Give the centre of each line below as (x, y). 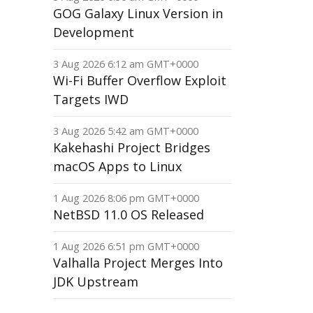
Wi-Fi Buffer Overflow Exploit (140, 80)
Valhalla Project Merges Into (138, 263)
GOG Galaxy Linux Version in (138, 13)
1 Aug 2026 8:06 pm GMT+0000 (126, 198)
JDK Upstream (96, 282)
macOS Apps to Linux (117, 166)
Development (94, 32)
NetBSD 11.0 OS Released (129, 214)
